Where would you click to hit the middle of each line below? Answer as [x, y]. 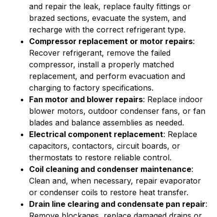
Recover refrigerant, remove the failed [100, 53]
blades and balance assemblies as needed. [107, 123]
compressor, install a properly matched [101, 65]
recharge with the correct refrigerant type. [107, 30]
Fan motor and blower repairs [86, 100]
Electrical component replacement [96, 134]
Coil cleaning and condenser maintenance [110, 169]
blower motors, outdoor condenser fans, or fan [117, 111]
